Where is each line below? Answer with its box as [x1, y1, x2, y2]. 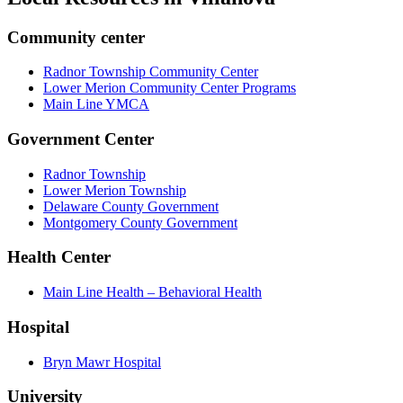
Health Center [7, 247, 111, 267]
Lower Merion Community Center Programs [43, 80, 296, 96]
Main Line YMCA [43, 96, 149, 112]
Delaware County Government [43, 198, 219, 214]
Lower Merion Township [43, 182, 186, 198]
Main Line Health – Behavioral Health [43, 284, 262, 300]
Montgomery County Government [43, 214, 237, 230]
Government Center [7, 130, 154, 148]
